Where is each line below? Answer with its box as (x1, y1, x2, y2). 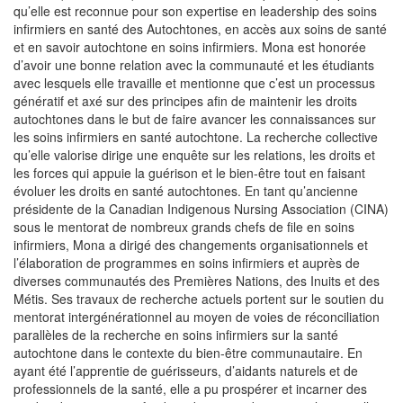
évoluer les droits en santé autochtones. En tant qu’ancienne (13, 182, 358, 201)
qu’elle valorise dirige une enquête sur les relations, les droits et (13, 146, 375, 165)
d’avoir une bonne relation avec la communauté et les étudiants (13, 56, 374, 75)
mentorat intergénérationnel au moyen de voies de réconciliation (13, 308, 380, 327)
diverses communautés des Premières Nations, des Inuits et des (13, 272, 380, 291)
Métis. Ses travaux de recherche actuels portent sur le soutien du (13, 290, 384, 309)
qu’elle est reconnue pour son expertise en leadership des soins (13, 2, 377, 21)
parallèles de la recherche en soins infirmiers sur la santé (13, 326, 338, 345)
